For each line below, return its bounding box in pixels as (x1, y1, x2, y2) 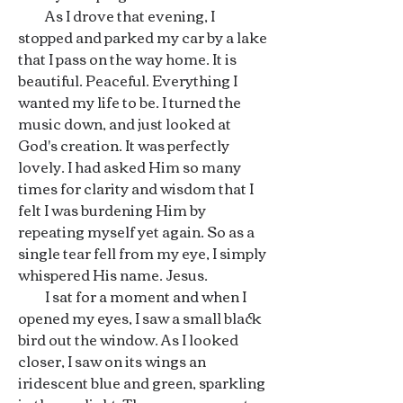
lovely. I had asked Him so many (18, 153, 241, 180)
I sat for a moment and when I (18, 282, 246, 309)
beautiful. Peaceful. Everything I (18, 67, 237, 94)
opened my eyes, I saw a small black (18, 304, 262, 331)
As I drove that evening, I (18, 2, 215, 29)
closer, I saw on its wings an (18, 347, 206, 374)
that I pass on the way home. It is (18, 45, 237, 72)
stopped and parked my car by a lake (18, 23, 267, 50)
